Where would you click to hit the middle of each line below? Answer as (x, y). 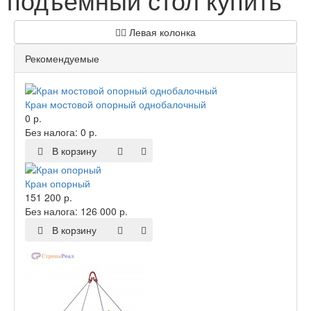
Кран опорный (58, 184)
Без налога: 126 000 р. (76, 211)
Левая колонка (161, 32)
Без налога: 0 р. (61, 132)
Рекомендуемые (62, 59)
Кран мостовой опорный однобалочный (116, 104)
